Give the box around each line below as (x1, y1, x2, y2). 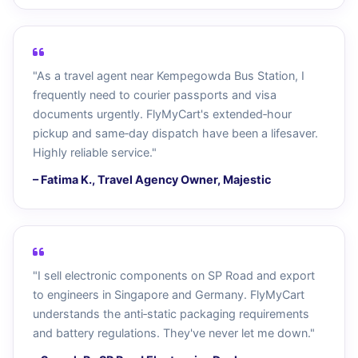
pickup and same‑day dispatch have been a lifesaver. (33, 126, 318, 140)
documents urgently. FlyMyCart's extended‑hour (33, 107, 292, 121)
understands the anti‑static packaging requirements (33, 307, 309, 320)
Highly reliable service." (33, 145, 157, 159)
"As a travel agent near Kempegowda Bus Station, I (33, 69, 304, 82)
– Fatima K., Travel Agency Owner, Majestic (33, 173, 271, 186)
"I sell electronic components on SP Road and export (33, 268, 315, 282)
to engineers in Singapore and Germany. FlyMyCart (33, 288, 304, 301)
